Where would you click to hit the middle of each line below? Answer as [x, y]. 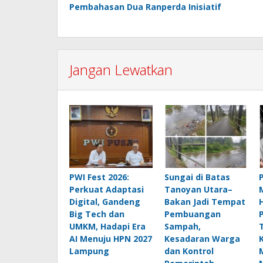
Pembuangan [192, 214]
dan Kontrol [189, 251]
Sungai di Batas [197, 177]
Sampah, [182, 226]
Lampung [89, 251]
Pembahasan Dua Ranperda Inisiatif [145, 7]
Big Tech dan [97, 214]
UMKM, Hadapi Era [107, 226]
